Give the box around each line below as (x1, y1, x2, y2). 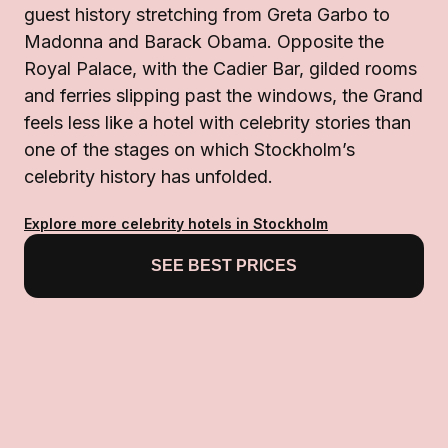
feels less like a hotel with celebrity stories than (24, 112, 411, 134)
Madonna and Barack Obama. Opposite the (24, 31, 384, 53)
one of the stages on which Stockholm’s (24, 139, 355, 161)
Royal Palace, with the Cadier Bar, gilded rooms (24, 58, 417, 80)
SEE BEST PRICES (151, 257, 297, 275)
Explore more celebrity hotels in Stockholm (24, 215, 328, 233)
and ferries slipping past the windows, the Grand (24, 85, 423, 107)
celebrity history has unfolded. (24, 166, 273, 188)
